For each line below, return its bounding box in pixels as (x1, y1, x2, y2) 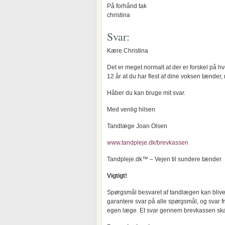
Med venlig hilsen (107, 106, 155, 113)
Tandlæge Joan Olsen (107, 123, 167, 130)
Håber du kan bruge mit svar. (107, 89, 185, 96)
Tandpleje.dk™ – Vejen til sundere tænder (107, 156, 221, 163)
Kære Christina (107, 47, 148, 54)
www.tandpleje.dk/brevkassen (107, 139, 188, 146)
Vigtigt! (107, 172, 127, 179)
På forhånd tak (107, 3, 147, 10)
